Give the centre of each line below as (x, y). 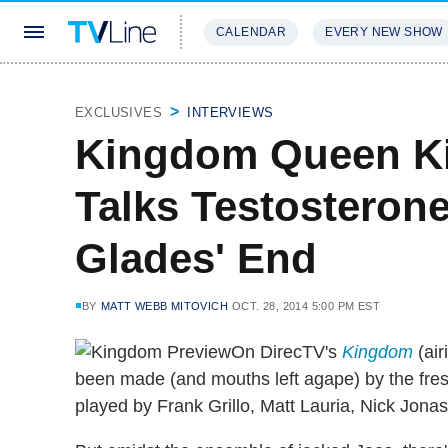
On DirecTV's (286, 352)
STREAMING (245, 91)
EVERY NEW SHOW (384, 32)
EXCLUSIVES (118, 112)
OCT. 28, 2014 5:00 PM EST (306, 306)
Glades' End (196, 258)
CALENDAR (251, 32)
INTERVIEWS (230, 112)
